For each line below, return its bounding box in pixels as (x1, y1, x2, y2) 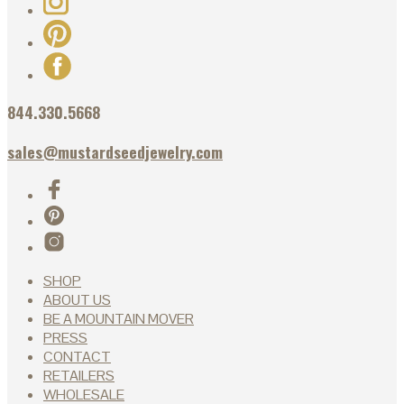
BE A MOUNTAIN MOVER (43, 308, 194, 328)
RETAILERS (43, 365, 115, 385)
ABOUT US (43, 289, 111, 309)
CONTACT (43, 346, 111, 366)
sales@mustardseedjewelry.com (7, 139, 223, 163)
